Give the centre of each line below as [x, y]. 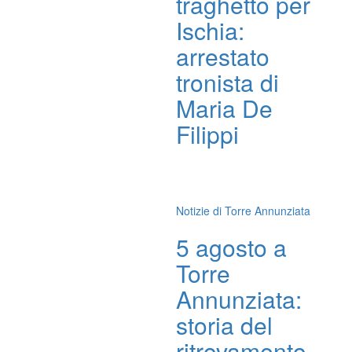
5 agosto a [231, 247]
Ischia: [210, 30]
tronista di [227, 82]
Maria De [224, 108]
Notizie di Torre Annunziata [243, 211]
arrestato [223, 56]
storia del [224, 325]
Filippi [207, 134]
